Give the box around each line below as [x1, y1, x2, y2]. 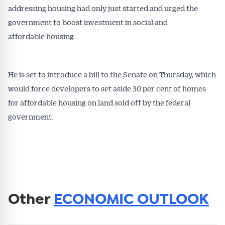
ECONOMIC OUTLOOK [54, 192, 209, 207]
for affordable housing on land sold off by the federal [8, 97, 190, 107]
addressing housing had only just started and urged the [8, 3, 198, 13]
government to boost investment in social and [8, 17, 168, 27]
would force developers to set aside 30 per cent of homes [8, 83, 206, 93]
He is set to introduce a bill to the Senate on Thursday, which [8, 69, 216, 79]
